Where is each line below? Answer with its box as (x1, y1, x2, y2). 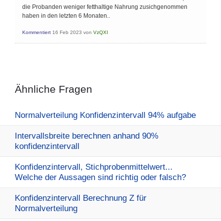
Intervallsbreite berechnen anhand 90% (15, 131, 158, 141)
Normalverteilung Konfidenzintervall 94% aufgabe (15, 110, 196, 120)
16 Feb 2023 (52, 30, 82, 35)
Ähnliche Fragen (15, 83, 92, 95)
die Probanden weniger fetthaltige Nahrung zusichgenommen (22, 3, 187, 10)
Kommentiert (22, 30, 51, 35)
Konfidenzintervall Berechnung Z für (15, 193, 147, 203)
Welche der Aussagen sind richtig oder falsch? (15, 173, 186, 182)
